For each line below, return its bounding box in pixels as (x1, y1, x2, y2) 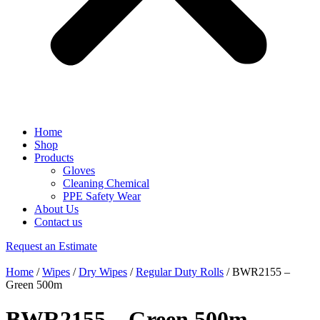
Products (34, 151, 74, 164)
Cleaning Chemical (63, 177, 149, 189)
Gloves (63, 164, 95, 176)
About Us (34, 203, 79, 215)
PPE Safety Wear (63, 190, 141, 202)
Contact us (34, 216, 82, 228)
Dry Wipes (79, 266, 127, 278)
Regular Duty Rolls (136, 266, 224, 278)
